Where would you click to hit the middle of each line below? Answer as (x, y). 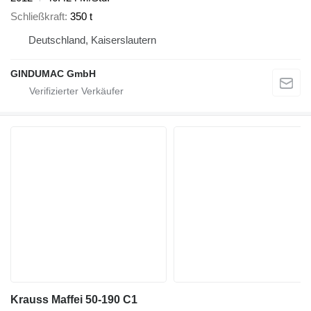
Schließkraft (37, 16)
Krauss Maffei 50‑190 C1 (74, 299)
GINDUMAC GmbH (53, 73)
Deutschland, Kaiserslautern (92, 40)
